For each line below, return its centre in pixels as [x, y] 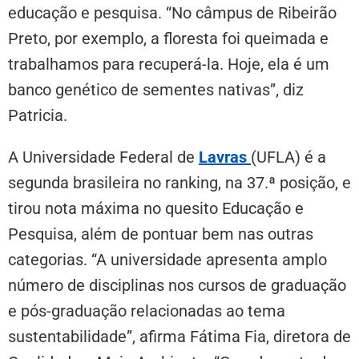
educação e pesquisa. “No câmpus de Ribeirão [172, 13]
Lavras [225, 157]
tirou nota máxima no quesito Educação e [156, 209]
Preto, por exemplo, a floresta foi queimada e [168, 39]
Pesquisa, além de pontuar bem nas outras [161, 234]
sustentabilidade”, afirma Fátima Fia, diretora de [179, 337]
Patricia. [38, 116]
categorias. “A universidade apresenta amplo [167, 260]
